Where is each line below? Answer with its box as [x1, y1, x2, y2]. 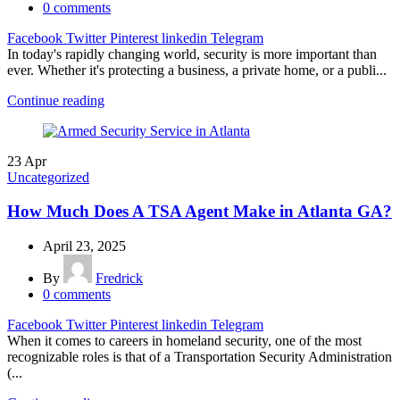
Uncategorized [7, 169, 89, 185]
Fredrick [96, 271, 143, 287]
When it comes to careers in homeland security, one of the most [7, 333, 362, 349]
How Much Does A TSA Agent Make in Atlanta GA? [7, 202, 392, 221]
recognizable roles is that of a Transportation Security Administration [7, 349, 392, 365]
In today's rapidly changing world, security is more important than [7, 46, 377, 62]
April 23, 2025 [43, 238, 126, 254]
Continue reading [7, 92, 104, 108]
